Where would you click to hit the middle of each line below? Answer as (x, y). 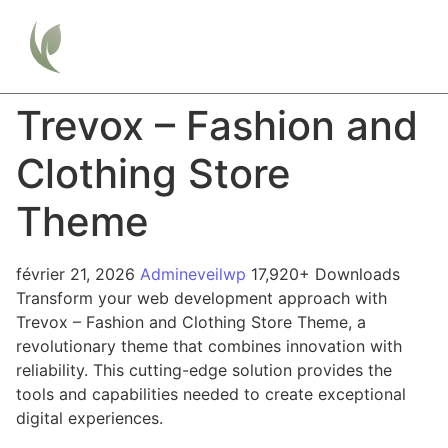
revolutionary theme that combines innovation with (209, 345)
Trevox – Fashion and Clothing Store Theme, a (191, 321)
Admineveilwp (195, 273)
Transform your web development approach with (201, 297)
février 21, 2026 (78, 273)
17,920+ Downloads (325, 273)
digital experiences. (89, 417)
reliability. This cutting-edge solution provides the (204, 369)
